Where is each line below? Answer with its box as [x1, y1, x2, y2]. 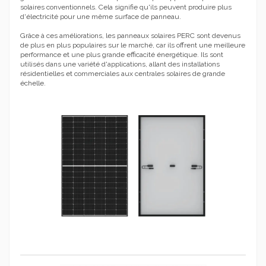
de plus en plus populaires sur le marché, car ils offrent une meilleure [20, 40, 245, 49]
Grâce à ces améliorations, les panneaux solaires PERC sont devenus [20, 31, 240, 40]
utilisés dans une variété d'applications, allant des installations [20, 59, 220, 68]
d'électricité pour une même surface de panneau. [20, 12, 181, 21]
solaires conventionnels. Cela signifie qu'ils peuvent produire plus [20, 2, 232, 11]
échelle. [20, 78, 46, 87]
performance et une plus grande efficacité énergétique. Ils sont [20, 50, 223, 59]
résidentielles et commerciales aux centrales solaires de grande [20, 69, 225, 78]
